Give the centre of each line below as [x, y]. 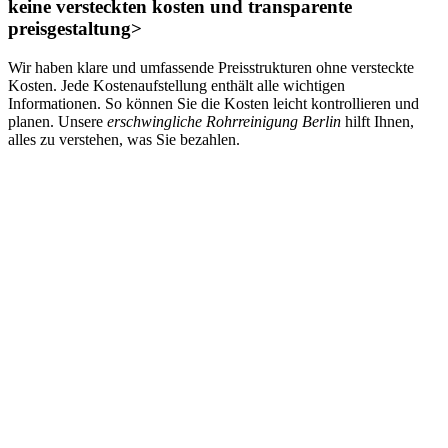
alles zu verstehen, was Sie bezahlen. [124, 139]
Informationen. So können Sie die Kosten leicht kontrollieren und [213, 103]
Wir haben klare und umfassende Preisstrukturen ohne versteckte [211, 67]
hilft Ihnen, [377, 121]
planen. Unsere [57, 121]
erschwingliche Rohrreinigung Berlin [224, 121]
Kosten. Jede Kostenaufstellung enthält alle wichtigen [176, 85]
